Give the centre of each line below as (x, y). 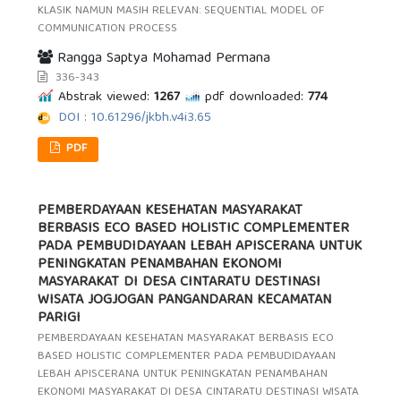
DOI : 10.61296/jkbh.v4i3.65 (135, 118)
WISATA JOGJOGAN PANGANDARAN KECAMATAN (185, 300)
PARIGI (60, 318)
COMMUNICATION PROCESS (108, 30)
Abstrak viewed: (104, 97)
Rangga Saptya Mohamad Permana (162, 59)
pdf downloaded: (255, 97)
